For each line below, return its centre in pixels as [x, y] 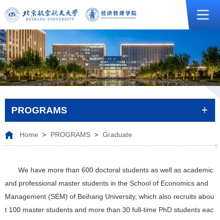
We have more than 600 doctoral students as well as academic [116, 170]
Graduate [117, 135]
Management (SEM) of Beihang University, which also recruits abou [110, 197]
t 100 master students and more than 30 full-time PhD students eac [109, 210]
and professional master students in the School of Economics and [107, 184]
